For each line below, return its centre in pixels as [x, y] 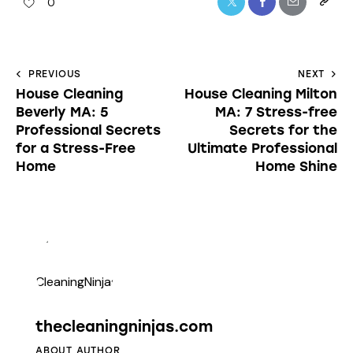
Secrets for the [283, 130]
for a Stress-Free [76, 148]
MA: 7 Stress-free [276, 111]
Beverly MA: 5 [62, 111]
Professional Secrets [88, 130]
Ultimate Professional [262, 148]
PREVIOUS [55, 74]
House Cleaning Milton [261, 93]
